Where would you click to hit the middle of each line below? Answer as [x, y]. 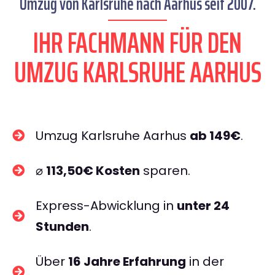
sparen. [165, 171]
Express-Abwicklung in [106, 206]
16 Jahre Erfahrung [127, 261]
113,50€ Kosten [93, 171]
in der [205, 261]
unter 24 [203, 206]
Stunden [62, 227]
